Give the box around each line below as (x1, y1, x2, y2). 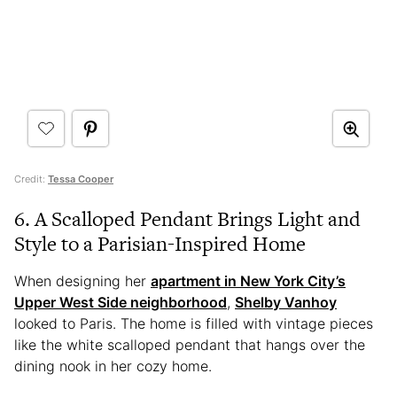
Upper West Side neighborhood (14, 293, 227, 312)
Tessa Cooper (48, 173, 113, 186)
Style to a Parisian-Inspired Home (14, 230, 306, 259)
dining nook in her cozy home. (14, 357, 216, 376)
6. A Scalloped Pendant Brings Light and (14, 205, 361, 234)
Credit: (14, 173, 48, 186)
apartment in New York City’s (151, 272, 346, 291)
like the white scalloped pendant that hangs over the (14, 336, 365, 354)
